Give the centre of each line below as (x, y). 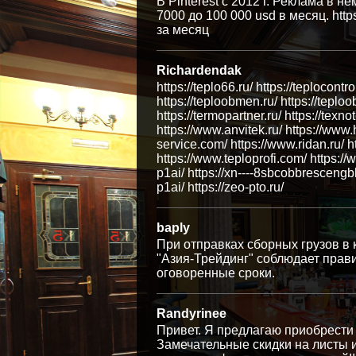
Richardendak (199, 70)
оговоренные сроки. (216, 273)
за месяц (183, 30)
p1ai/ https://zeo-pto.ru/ (220, 187)
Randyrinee (192, 313)
